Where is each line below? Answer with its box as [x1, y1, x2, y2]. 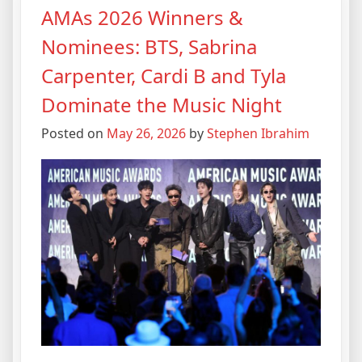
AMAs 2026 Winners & [41, 4, 243, 32]
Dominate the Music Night [41, 91, 282, 119]
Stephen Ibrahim [207, 124, 309, 143]
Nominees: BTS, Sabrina [41, 33, 257, 61]
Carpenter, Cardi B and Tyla [41, 62, 286, 90]
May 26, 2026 [107, 124, 186, 143]
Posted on [41, 124, 107, 143]
